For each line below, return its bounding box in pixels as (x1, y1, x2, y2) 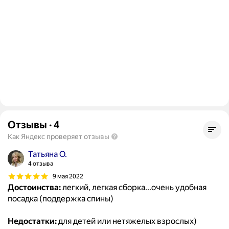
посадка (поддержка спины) (8, 194, 113, 204)
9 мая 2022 (53, 172, 83, 180)
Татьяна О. (28, 149, 67, 159)
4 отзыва (28, 160, 53, 168)
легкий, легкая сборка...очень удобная (61, 182, 207, 193)
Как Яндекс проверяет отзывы (8, 132, 109, 141)
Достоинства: (8, 182, 61, 193)
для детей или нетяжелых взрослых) (57, 216, 197, 226)
